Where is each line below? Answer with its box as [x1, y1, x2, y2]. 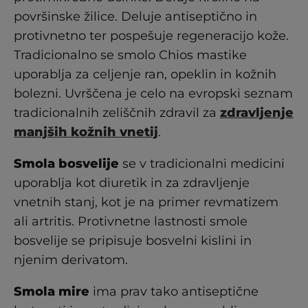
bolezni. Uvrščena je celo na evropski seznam [14, 86, 293, 101]
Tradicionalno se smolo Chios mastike [14, 47, 247, 63]
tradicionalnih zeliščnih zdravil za [14, 105, 220, 120]
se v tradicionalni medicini [119, 156, 285, 171]
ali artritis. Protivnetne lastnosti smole [14, 214, 247, 229]
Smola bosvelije [14, 156, 119, 171]
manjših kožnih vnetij [14, 124, 158, 140]
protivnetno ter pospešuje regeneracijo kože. [14, 28, 289, 43]
